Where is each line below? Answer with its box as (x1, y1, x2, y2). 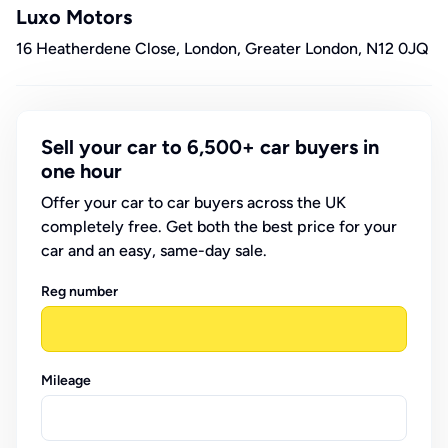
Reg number (41, 283, 118, 300)
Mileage (41, 372, 91, 389)
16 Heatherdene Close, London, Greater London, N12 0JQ (16, 39, 429, 58)
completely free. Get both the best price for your (41, 217, 397, 236)
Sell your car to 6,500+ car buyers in (41, 135, 379, 159)
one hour (41, 159, 122, 183)
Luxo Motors (16, 5, 132, 29)
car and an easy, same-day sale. (41, 241, 267, 260)
